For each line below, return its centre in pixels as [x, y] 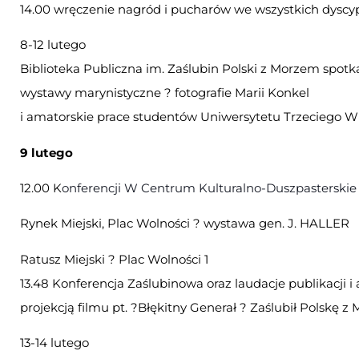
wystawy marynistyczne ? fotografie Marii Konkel [165, 93]
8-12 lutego [53, 45]
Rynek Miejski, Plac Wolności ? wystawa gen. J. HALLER [185, 224]
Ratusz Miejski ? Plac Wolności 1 [114, 259]
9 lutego [46, 152]
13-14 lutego [54, 343]
